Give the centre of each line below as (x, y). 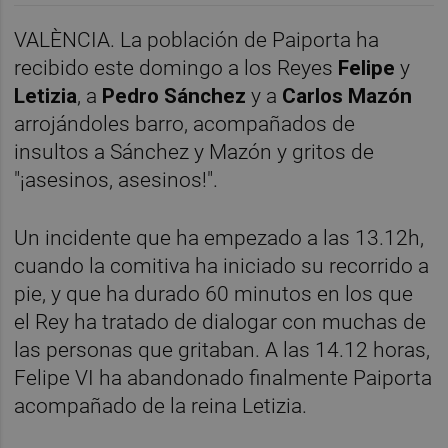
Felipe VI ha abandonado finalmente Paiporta (223, 377)
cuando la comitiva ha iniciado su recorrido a (222, 265)
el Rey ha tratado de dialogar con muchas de (220, 321)
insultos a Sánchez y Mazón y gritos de (194, 152)
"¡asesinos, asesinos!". (119, 180)
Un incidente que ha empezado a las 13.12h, (219, 237)
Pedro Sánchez (174, 96)
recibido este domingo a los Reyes (176, 68)
